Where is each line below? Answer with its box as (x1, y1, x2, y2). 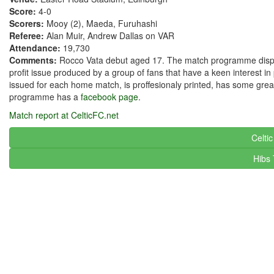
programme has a (9, 91, 81, 103)
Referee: (9, 29, 46, 42)
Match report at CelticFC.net (9, 109, 119, 121)
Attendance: (9, 42, 63, 54)
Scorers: (9, 17, 46, 29)
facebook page (81, 91, 138, 103)
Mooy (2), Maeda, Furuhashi (46, 17, 157, 29)
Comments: (9, 54, 57, 66)
